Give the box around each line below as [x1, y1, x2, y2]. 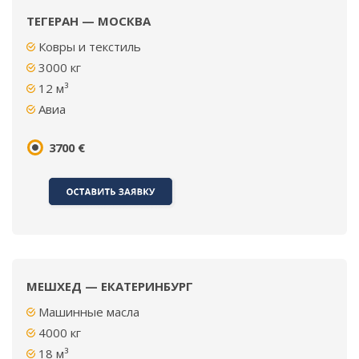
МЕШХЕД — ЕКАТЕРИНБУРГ [26, 278, 193, 294]
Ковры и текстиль [38, 38, 141, 54]
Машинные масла [38, 304, 139, 320]
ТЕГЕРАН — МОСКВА [26, 13, 151, 29]
